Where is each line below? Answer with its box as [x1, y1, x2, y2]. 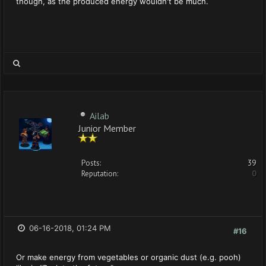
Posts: [81, 158, 101, 168]
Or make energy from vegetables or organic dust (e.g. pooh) [16, 252, 241, 262]
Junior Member [78, 122, 136, 132]
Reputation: [81, 169, 118, 179]
